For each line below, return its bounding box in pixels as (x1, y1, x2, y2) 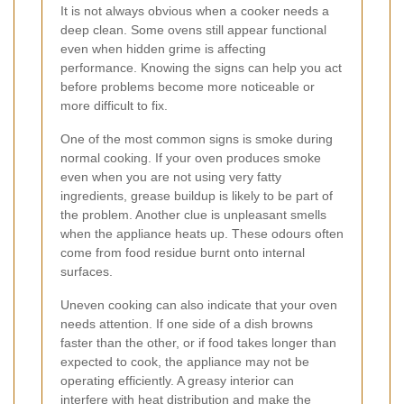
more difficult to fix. (60, 98, 168, 114)
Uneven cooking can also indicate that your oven (60, 298, 337, 313)
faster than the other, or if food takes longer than (60, 335, 336, 351)
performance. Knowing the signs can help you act (60, 60, 342, 76)
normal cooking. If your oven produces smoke (60, 151, 321, 166)
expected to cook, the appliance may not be (60, 354, 309, 370)
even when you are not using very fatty (60, 170, 281, 185)
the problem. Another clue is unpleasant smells (60, 207, 326, 223)
